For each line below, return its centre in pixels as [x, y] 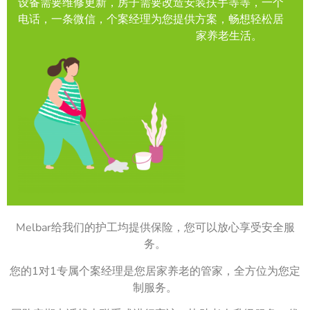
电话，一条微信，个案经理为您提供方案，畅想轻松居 [151, 20]
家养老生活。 [229, 36]
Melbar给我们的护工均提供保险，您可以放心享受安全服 [155, 228]
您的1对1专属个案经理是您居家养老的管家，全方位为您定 [155, 271]
